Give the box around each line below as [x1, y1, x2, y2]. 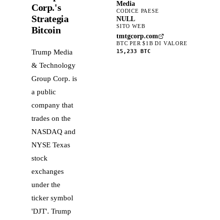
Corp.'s [31, 1, 61, 13]
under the [31, 180, 60, 189]
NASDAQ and [31, 127, 76, 136]
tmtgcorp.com [116, 32, 159, 40]
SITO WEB [116, 23, 145, 29]
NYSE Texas [31, 140, 70, 149]
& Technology [31, 61, 76, 69]
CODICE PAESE [116, 7, 159, 14]
